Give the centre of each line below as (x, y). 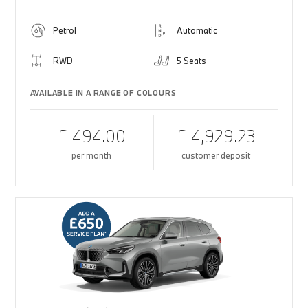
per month (92, 155)
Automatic (197, 30)
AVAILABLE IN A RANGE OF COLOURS (103, 93)
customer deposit (216, 155)
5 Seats (191, 60)
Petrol (64, 30)
